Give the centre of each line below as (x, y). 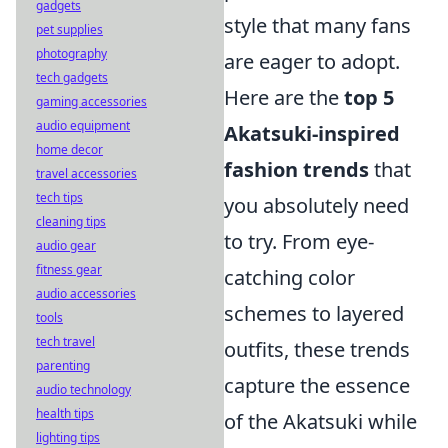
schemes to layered (314, 313)
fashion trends (296, 169)
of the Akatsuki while (320, 421)
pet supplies (69, 29)
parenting (63, 365)
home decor (69, 149)
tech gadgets (72, 77)
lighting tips (68, 437)
